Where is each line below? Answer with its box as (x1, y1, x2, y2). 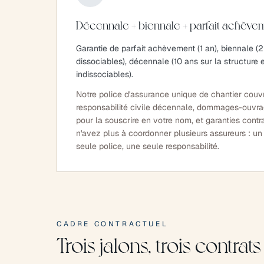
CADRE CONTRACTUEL (57, 219, 169, 229)
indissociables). (76, 69, 133, 80)
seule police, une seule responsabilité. (76, 141, 219, 151)
